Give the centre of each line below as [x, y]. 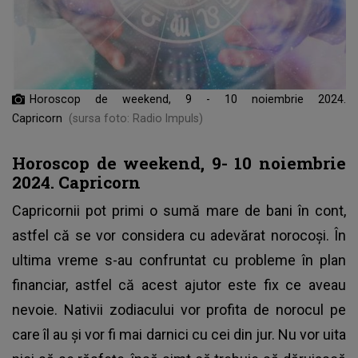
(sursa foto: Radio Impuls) [136, 118]
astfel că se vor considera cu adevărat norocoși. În [179, 235]
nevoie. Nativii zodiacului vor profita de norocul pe [179, 309]
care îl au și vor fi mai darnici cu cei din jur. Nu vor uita [179, 334]
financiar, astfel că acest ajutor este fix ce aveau [179, 284]
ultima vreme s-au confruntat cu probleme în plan [179, 260]
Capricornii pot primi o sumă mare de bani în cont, [179, 210]
